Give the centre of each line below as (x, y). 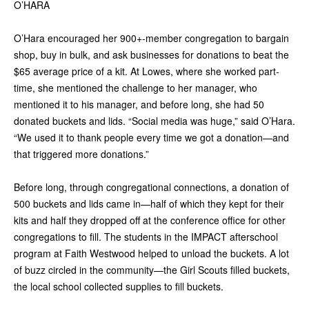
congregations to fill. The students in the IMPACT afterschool (146, 237)
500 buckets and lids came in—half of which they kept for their (149, 204)
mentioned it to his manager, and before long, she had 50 (139, 104)
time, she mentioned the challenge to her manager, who (136, 88)
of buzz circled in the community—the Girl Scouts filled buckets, (152, 270)
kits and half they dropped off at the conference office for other (150, 220)
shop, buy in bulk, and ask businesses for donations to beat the (151, 55)
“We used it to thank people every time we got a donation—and (151, 138)
